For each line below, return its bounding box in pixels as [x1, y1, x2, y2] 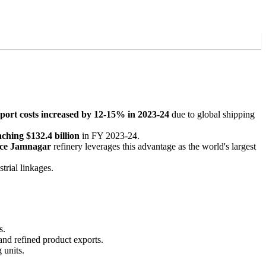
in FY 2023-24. [80, 130, 140, 141]
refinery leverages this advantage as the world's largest [51, 141, 256, 151]
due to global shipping [169, 109, 255, 119]
